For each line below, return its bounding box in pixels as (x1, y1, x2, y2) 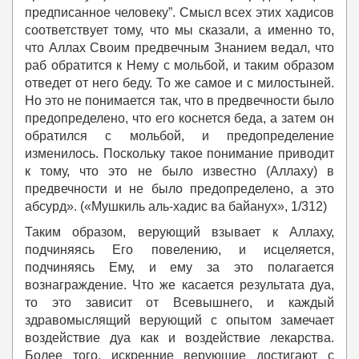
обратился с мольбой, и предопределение (25, 129, 334, 143)
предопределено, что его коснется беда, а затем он (25, 111, 334, 126)
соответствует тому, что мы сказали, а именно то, (25, 23, 334, 38)
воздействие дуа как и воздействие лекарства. (25, 331, 334, 345)
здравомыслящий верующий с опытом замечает (25, 313, 334, 328)
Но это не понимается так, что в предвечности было (25, 94, 334, 108)
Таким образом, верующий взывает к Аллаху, (25, 225, 334, 240)
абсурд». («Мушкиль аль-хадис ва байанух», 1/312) (25, 200, 327, 214)
